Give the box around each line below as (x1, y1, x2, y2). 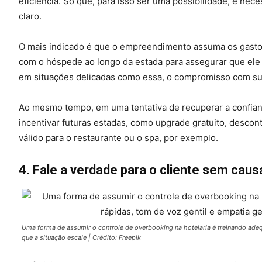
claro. (19, 10, 42, 22)
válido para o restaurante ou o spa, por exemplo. (19, 132, 218, 143)
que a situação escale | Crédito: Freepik (22, 233, 141, 242)
